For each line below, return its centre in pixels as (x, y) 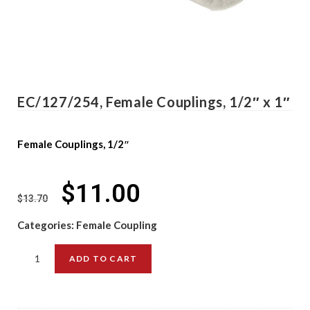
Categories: (47, 225)
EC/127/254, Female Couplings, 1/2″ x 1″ (154, 102)
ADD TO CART (103, 258)
